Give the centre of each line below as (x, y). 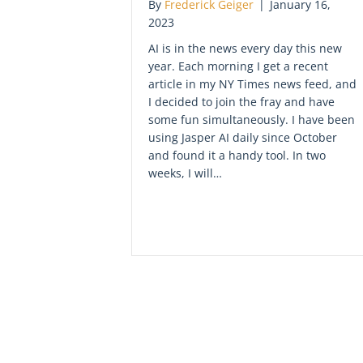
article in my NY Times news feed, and (252, 83)
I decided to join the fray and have (241, 101)
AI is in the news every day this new (245, 48)
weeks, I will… (185, 173)
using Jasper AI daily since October (243, 137)
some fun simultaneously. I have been (252, 119)
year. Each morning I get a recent (238, 66)
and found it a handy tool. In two (237, 155)
